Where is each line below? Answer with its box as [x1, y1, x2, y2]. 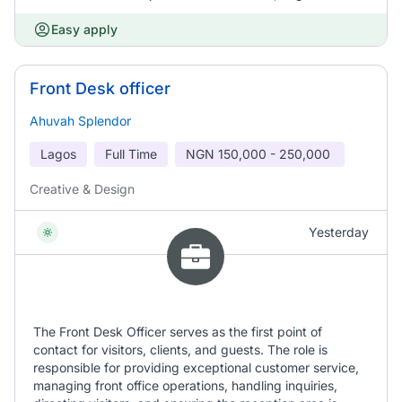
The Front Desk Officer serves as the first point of [33, 324, 322, 339]
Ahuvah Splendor [30, 113, 131, 128]
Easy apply [51, 22, 118, 37]
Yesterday [309, 224, 369, 240]
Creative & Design [30, 181, 135, 197]
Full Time [105, 146, 157, 162]
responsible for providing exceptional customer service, [33, 360, 359, 375]
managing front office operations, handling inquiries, [33, 378, 337, 393]
